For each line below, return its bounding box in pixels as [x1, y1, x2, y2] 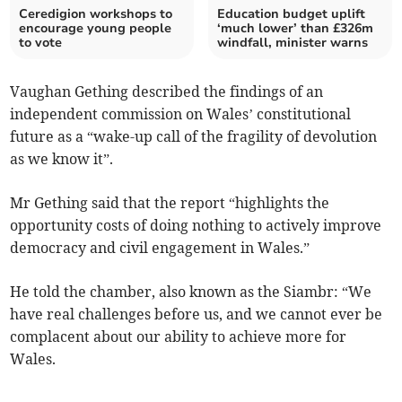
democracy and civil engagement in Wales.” [10, 239, 310, 258]
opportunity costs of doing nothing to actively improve [10, 216, 382, 235]
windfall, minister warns [217, 34, 368, 52]
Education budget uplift [217, 5, 365, 23]
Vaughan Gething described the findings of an [10, 83, 324, 101]
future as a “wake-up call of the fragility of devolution [10, 127, 378, 146]
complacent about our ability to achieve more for [10, 328, 347, 346]
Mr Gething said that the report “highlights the [10, 194, 330, 213]
